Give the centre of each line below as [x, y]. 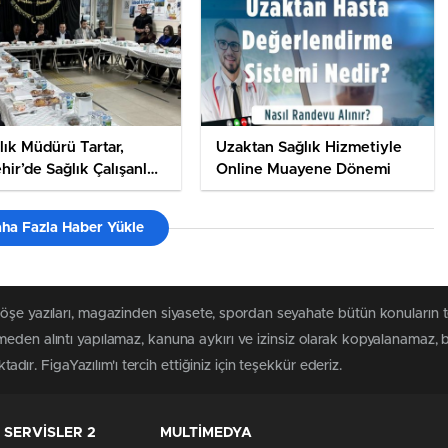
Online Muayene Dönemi [303, 170]
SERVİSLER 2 [50, 433]
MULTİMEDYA [206, 433]
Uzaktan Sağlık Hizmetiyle [308, 148]
